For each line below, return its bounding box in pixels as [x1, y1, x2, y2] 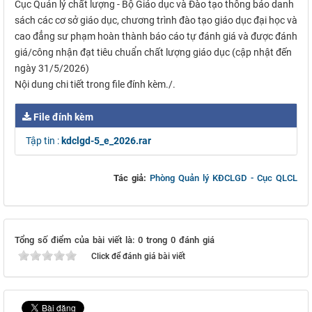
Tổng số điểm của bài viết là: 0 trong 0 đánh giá [15, 235, 214, 245]
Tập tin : [26, 135, 61, 146]
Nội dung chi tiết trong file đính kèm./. [15, 79, 175, 90]
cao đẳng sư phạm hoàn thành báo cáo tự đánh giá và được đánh [15, 31, 297, 42]
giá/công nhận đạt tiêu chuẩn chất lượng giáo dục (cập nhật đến [15, 47, 292, 58]
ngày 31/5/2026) [15, 63, 89, 74]
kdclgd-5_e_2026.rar [61, 135, 151, 146]
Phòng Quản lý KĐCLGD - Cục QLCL [150, 173, 297, 183]
